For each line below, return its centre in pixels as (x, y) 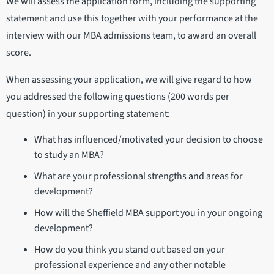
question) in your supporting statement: (88, 114)
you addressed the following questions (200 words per (118, 97)
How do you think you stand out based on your (129, 250)
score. (20, 53)
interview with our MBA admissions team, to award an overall (131, 36)
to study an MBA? (69, 155)
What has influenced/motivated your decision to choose (148, 140)
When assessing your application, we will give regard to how (129, 80)
